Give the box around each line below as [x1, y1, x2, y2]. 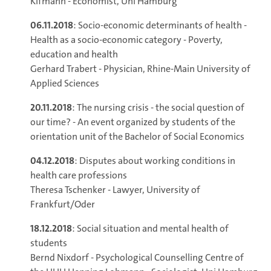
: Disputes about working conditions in [74, 154, 235, 167]
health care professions [30, 168, 127, 181]
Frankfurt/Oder [30, 197, 95, 211]
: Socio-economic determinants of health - [73, 18, 247, 31]
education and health [30, 47, 118, 60]
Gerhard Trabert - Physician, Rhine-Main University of [30, 62, 250, 75]
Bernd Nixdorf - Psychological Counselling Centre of [30, 250, 244, 264]
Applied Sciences [30, 76, 99, 90]
